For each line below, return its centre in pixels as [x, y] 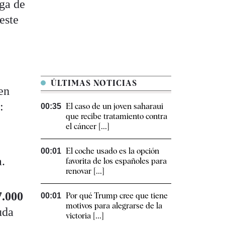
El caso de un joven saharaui [115, 106]
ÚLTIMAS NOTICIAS [93, 83]
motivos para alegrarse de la [114, 206]
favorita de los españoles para [116, 161]
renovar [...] [85, 171]
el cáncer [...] [88, 127]
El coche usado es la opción [113, 151]
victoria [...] [85, 216]
